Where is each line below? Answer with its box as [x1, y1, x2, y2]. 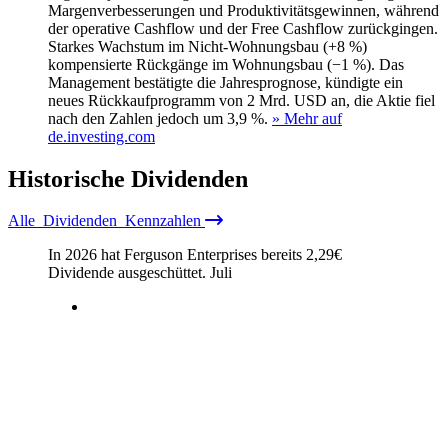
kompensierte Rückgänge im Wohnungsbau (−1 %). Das [48, 55, 404, 73]
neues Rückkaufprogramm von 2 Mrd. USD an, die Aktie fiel [48, 91, 435, 109]
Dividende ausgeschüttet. [48, 264, 210, 282]
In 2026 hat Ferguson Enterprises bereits [48, 246, 306, 264]
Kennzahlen [121, 212, 201, 230]
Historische [8, 165, 131, 192]
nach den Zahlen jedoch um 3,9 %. [48, 109, 268, 127]
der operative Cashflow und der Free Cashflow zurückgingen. [48, 19, 438, 37]
